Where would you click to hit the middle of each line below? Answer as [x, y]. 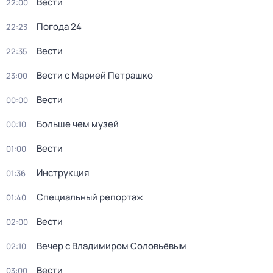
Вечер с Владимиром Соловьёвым [112, 246]
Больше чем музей [78, 124]
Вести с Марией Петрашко [95, 75]
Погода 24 [59, 27]
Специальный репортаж [90, 197]
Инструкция [63, 173]
